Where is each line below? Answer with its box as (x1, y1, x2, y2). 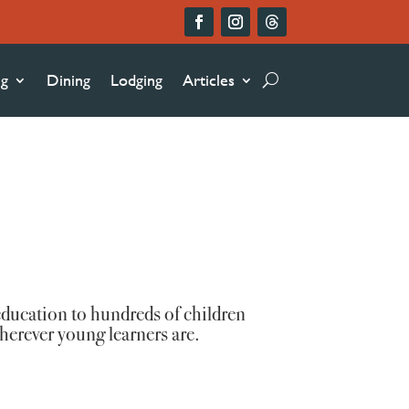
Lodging (110, 67, 163, 92)
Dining (47, 67, 90, 92)
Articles (183, 67, 235, 92)
